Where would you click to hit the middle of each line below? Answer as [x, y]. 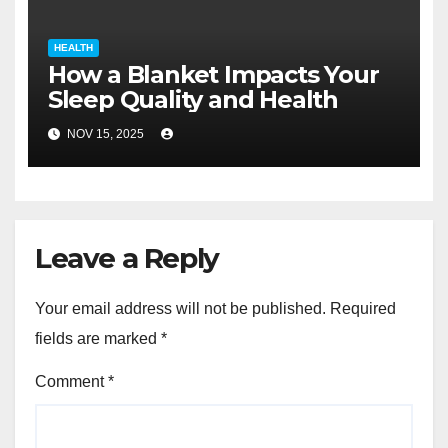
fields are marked [98, 339]
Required [363, 309]
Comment [71, 382]
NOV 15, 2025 [105, 134]
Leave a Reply [127, 258]
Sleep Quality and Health [192, 99]
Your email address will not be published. [180, 309]
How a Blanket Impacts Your [213, 74]
